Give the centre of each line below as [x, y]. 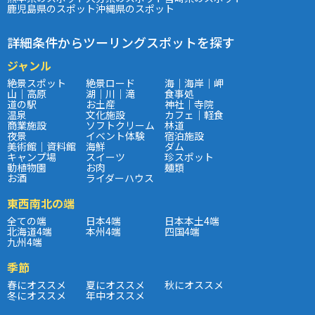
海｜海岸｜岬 [194, 83]
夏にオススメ [115, 284]
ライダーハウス [120, 178]
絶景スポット [37, 83]
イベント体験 [115, 135]
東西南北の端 [41, 203]
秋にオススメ [194, 284]
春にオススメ [37, 284]
